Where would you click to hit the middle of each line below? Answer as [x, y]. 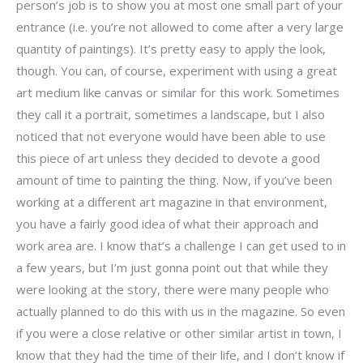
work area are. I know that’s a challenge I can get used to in [181, 245]
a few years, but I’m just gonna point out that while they [172, 267]
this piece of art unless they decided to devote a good [168, 158]
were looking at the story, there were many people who [173, 289]
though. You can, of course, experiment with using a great [177, 70]
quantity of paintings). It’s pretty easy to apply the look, [171, 48]
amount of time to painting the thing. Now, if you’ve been [174, 179]
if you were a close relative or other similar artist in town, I [179, 333]
